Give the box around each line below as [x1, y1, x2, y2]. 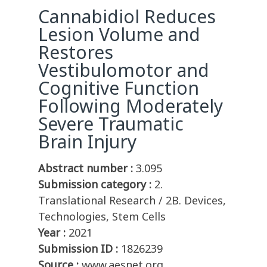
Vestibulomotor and [38, 58, 209, 83]
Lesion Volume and [38, 22, 200, 47]
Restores [38, 40, 113, 65]
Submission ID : [38, 241, 118, 256]
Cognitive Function [38, 76, 199, 101]
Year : [38, 225, 66, 240]
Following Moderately [38, 94, 223, 119]
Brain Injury [38, 129, 136, 154]
